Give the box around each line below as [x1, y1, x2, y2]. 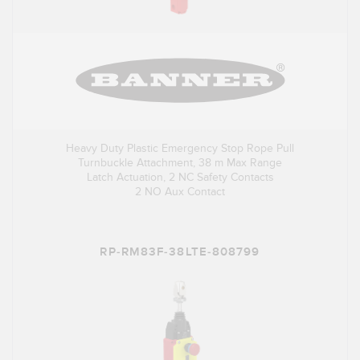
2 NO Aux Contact [135, 185, 225, 199]
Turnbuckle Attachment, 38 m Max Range [78, 156, 282, 170]
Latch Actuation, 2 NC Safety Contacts [86, 170, 274, 185]
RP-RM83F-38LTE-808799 [100, 244, 260, 260]
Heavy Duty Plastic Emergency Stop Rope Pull [66, 141, 294, 156]
